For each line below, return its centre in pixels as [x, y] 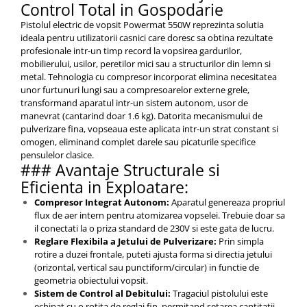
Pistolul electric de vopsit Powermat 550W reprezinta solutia [142, 25]
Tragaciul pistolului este [219, 294]
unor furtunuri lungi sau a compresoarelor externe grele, [135, 90]
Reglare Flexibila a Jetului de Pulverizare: [125, 242]
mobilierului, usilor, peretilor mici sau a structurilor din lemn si [146, 64]
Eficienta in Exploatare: [105, 187]
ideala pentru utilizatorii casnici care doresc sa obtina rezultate [147, 38]
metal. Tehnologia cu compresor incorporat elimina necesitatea [149, 77]
